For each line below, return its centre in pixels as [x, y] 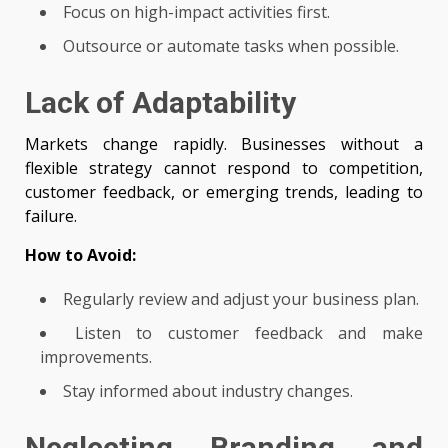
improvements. [96, 357]
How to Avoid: [80, 255]
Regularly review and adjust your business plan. [241, 299]
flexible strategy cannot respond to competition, [224, 168]
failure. [51, 216]
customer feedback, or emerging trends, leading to [224, 192]
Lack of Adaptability [160, 103]
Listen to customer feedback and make [249, 333]
